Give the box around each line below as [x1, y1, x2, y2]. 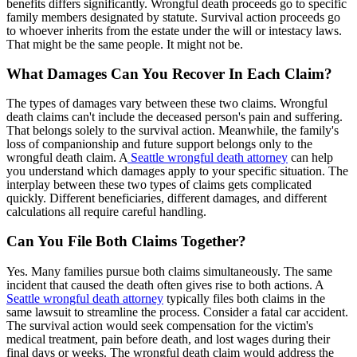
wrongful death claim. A [6, 151, 127, 165]
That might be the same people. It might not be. [6, 37, 243, 51]
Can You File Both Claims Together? [6, 232, 246, 249]
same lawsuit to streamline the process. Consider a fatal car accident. [6, 304, 348, 319]
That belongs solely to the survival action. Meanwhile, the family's [6, 124, 339, 138]
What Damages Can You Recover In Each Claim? [6, 65, 332, 82]
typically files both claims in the [163, 291, 325, 305]
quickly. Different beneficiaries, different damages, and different [6, 191, 327, 206]
